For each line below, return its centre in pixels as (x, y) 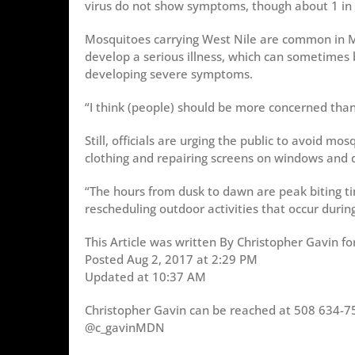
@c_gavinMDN (125, 327)
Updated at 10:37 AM (145, 276)
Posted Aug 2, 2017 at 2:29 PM (171, 259)
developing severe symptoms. (169, 73)
